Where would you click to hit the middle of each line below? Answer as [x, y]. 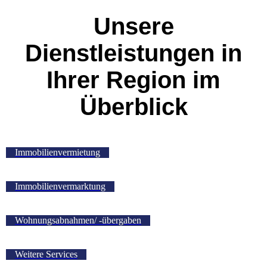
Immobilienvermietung [58, 152]
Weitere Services [46, 254]
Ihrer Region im [133, 80]
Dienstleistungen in [133, 53]
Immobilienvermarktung [60, 186]
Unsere [133, 26]
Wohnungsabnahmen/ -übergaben [78, 220]
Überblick [133, 106]
